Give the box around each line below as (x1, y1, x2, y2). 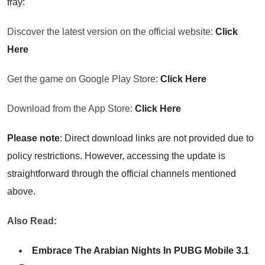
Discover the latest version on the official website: (7, 27, 215, 37)
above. (7, 186, 35, 196)
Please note (7, 133, 60, 143)
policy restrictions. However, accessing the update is (7, 151, 225, 161)
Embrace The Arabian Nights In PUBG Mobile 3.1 (32, 245, 249, 256)
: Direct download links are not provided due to (60, 133, 254, 143)
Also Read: (7, 216, 57, 226)
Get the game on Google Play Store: (7, 74, 160, 84)
